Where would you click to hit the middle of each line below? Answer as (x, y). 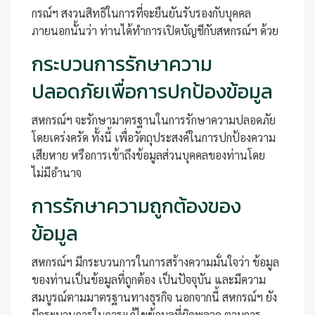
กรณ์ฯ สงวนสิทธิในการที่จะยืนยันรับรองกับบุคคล (141, 13)
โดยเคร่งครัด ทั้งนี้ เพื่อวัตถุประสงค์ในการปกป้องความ (154, 137)
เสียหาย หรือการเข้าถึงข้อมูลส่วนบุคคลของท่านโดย (148, 155)
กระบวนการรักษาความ (122, 64)
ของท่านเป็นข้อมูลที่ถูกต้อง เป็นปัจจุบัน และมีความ (149, 279)
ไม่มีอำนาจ (57, 173)
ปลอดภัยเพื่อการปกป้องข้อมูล (152, 91)
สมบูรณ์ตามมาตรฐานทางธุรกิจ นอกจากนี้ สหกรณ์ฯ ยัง (154, 297)
